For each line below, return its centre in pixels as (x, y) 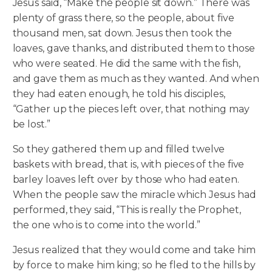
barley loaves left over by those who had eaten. (126, 180)
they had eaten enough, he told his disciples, (119, 94)
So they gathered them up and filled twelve (119, 149)
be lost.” (31, 124)
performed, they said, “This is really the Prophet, (127, 210)
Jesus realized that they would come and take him (134, 250)
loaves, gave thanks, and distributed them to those (134, 49)
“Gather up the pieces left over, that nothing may (131, 109)
